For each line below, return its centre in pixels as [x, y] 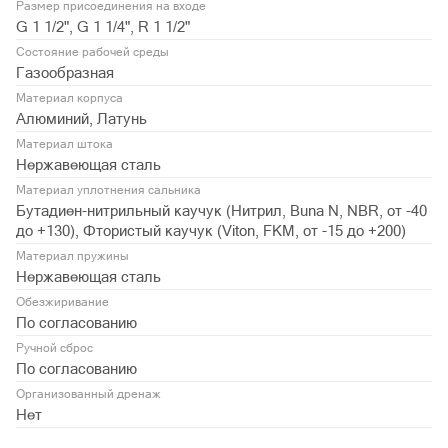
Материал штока [64, 143]
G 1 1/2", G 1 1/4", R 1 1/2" [103, 26]
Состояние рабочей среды [92, 51]
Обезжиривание [62, 301]
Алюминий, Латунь [81, 118]
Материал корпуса [69, 97]
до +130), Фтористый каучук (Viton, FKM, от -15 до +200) [211, 230]
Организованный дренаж [88, 393]
